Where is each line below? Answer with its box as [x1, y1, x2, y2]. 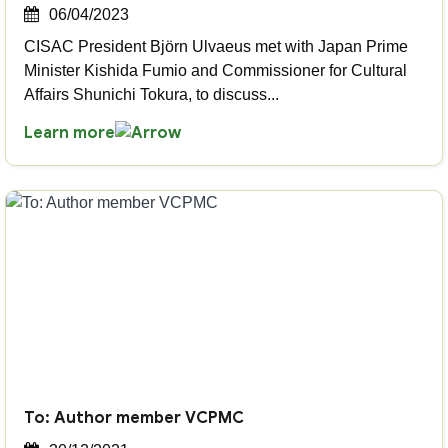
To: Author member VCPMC [24, 408, 244, 428]
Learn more [24, 123, 115, 143]
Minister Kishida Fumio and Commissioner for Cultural [24, 62, 407, 79]
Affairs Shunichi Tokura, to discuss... [24, 86, 279, 103]
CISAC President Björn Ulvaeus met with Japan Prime [24, 38, 408, 55]
